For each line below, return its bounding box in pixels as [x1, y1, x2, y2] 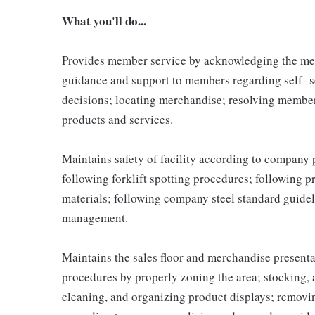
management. [62, 209, 128, 226]
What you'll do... [62, 11, 146, 30]
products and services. [62, 110, 173, 127]
